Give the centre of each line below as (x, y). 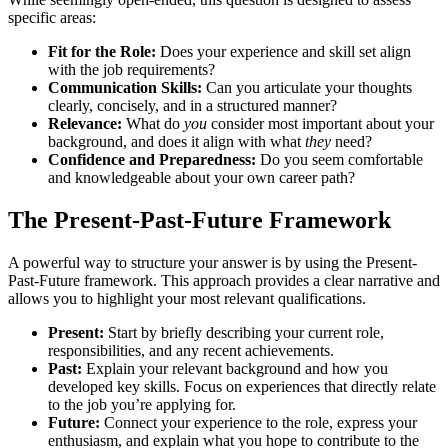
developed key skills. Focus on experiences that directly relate (242, 387)
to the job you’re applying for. (142, 405)
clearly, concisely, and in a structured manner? (192, 106)
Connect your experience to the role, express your (258, 423)
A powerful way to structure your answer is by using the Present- (212, 263)
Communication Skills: (125, 88)
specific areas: (52, 18)
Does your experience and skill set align (283, 52)
